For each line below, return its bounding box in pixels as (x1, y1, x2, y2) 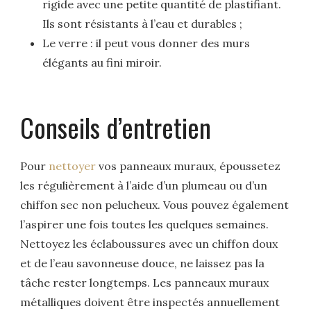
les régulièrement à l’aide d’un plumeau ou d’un (20, 178, 268, 193)
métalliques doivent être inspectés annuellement (20, 295, 280, 310)
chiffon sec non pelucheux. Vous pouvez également (20, 198, 289, 212)
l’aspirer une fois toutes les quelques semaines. (20, 217, 269, 232)
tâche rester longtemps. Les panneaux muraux (20, 276, 269, 290)
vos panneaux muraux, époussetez (96, 159, 281, 174)
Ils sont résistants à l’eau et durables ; (42, 17, 243, 31)
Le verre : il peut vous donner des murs (42, 36, 251, 51)
